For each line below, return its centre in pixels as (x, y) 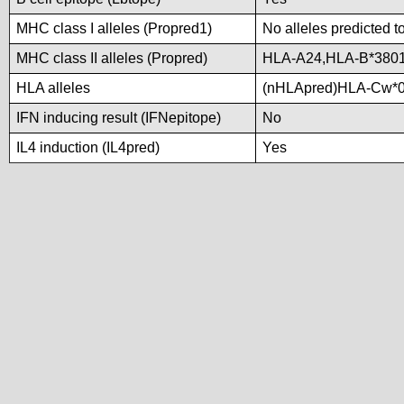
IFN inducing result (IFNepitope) (119, 118)
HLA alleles (53, 88)
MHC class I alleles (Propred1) (114, 28)
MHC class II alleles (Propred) (112, 58)
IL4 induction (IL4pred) (88, 147)
